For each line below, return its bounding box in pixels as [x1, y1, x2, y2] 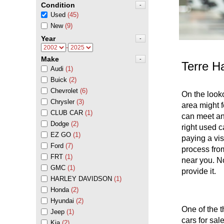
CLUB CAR [50, 109, 83, 116]
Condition [41, 1, 75, 9]
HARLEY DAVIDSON [50, 175, 112, 182]
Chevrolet [50, 87, 78, 94]
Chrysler [50, 98, 74, 105]
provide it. [181, 167, 216, 175]
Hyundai [50, 197, 74, 204]
